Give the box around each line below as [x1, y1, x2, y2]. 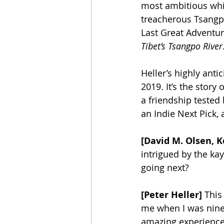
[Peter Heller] [141, 188, 202, 201]
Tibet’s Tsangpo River [141, 40, 222, 52]
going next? [141, 161, 191, 173]
